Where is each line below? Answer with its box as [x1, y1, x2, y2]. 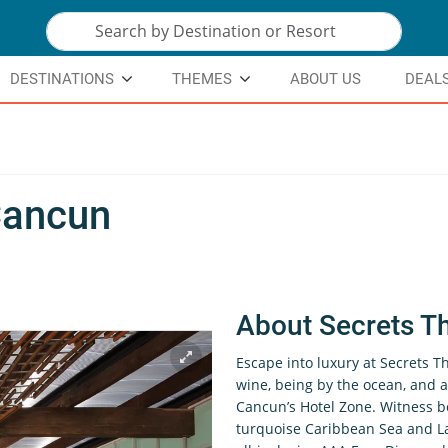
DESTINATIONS [10, 70, 114, 88]
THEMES [172, 70, 232, 88]
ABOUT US [290, 70, 361, 88]
